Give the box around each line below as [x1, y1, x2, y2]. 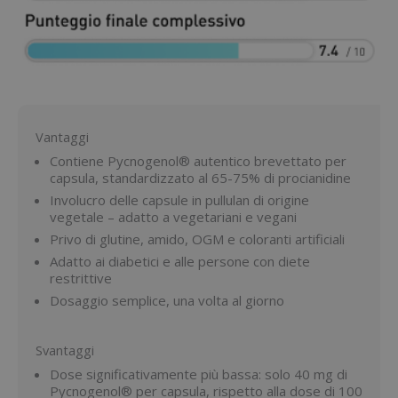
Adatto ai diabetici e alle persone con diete [50, 252, 310, 271]
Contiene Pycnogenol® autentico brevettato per [50, 152, 346, 171]
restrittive [50, 269, 112, 288]
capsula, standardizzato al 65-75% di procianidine [50, 169, 351, 187]
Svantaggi [36, 341, 94, 360]
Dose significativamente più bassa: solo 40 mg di [50, 365, 347, 384]
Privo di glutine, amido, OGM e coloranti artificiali [50, 230, 345, 249]
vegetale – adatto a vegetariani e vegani [50, 208, 297, 227]
